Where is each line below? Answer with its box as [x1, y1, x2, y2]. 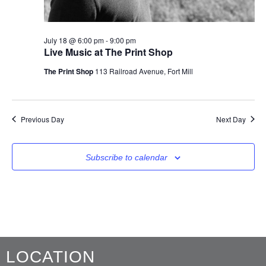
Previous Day [20, 113, 64, 124]
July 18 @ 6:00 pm [43, 34, 104, 45]
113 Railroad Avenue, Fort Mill [94, 65, 193, 76]
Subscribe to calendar [85, 152, 167, 162]
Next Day [216, 113, 246, 124]
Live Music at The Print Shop [43, 45, 173, 59]
